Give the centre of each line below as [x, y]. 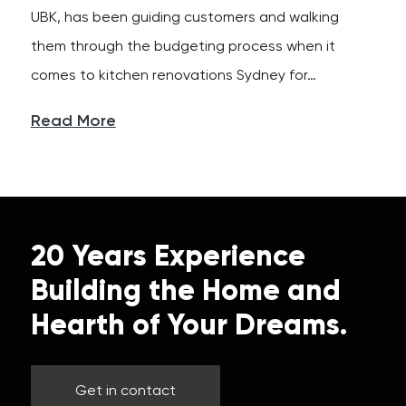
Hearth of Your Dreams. [188, 327]
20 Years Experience [168, 258]
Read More [73, 122]
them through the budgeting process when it [183, 48]
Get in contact [125, 392]
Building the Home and [185, 292]
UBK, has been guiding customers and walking [184, 19]
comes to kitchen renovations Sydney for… [173, 77]
